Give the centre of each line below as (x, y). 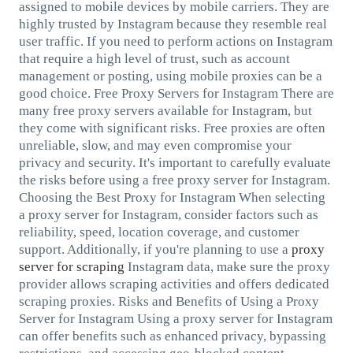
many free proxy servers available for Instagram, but (165, 110)
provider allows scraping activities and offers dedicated (174, 284)
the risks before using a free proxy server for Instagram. (174, 180)
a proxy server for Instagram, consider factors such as (168, 214)
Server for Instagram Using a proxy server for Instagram (175, 318)
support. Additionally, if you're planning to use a (155, 249)
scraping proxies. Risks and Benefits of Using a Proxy (169, 301)
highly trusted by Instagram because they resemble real (173, 24)
